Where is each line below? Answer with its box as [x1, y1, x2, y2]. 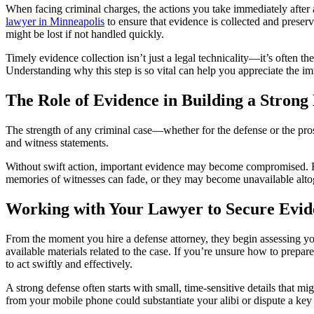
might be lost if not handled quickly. [6, 27, 164, 40]
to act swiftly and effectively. [6, 257, 132, 270]
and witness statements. [6, 136, 109, 149]
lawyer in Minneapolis [6, 15, 104, 27]
